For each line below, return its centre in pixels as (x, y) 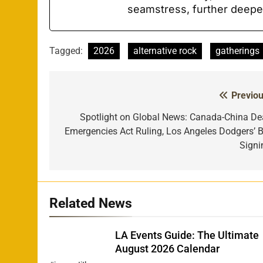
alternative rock (165, 50)
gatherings (237, 50)
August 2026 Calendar (168, 249)
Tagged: (67, 50)
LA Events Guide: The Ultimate (187, 235)
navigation (93, 119)
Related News (91, 203)
